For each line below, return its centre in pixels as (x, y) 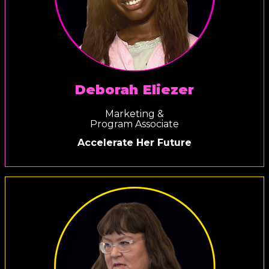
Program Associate (134, 124)
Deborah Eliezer (134, 89)
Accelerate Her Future (134, 143)
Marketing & (134, 113)
